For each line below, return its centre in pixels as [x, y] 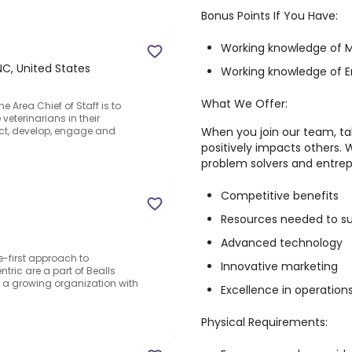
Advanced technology [282, 243]
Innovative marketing [279, 266]
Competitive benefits [280, 196]
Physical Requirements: [264, 322]
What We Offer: [244, 104]
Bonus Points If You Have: [269, 16]
